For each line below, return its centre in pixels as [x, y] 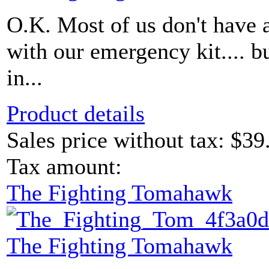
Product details [76, 114]
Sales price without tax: [119, 140]
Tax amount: [64, 167]
